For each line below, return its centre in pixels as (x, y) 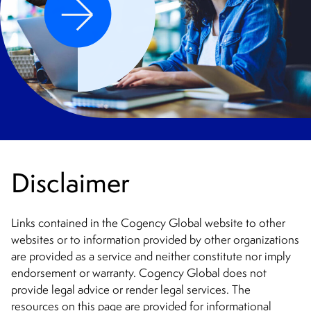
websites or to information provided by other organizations (155, 240)
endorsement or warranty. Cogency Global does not (139, 273)
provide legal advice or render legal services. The (131, 290)
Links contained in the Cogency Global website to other (148, 223)
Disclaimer (70, 183)
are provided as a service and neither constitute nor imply (151, 257)
